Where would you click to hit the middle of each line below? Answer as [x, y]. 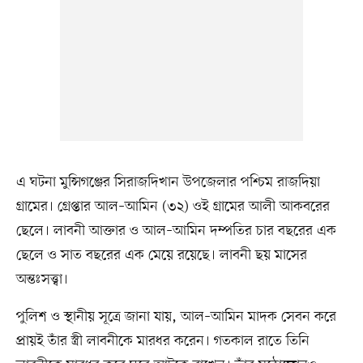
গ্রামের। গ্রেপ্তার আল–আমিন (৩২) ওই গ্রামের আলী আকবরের [173, 206]
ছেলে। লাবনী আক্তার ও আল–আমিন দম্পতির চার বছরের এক [176, 231]
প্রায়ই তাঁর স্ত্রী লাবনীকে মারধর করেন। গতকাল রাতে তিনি [162, 341]
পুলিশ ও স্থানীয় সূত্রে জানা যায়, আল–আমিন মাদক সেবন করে [176, 316]
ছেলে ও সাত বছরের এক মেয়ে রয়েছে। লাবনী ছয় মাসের [161, 255]
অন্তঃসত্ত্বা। [42, 279]
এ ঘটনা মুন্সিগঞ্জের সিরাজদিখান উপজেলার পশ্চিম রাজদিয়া [168, 182]
